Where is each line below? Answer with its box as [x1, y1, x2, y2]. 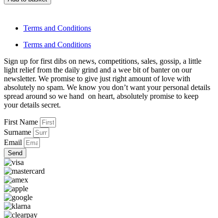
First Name [4, 118, 40, 127]
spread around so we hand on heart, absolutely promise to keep [4, 92, 199, 101]
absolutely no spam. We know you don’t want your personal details [4, 83, 210, 92]
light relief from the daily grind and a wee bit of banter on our [4, 66, 194, 74]
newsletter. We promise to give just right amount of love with [4, 74, 190, 83]
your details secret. [4, 101, 61, 109]
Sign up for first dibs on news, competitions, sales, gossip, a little [4, 57, 201, 66]
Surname [4, 128, 33, 137]
